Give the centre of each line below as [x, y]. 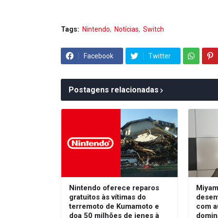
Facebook [99, 56]
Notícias [127, 29]
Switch [154, 29]
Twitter [160, 56]
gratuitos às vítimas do [108, 197]
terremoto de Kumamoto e [114, 207]
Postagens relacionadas [114, 90]
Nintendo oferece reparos [114, 188]
